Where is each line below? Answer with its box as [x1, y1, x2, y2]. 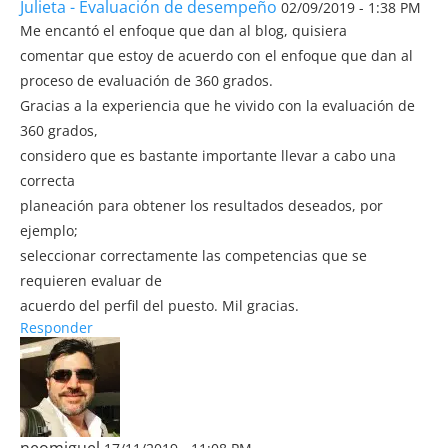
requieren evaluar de [20, 271, 162, 290]
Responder [20, 318, 93, 337]
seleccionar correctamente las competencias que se [20, 246, 367, 265]
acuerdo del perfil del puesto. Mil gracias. [20, 296, 299, 315]
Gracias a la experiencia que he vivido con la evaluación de [20, 96, 415, 115]
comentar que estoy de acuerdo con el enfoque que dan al [20, 46, 413, 65]
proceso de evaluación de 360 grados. [20, 71, 273, 90]
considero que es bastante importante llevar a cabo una [20, 146, 396, 165]
